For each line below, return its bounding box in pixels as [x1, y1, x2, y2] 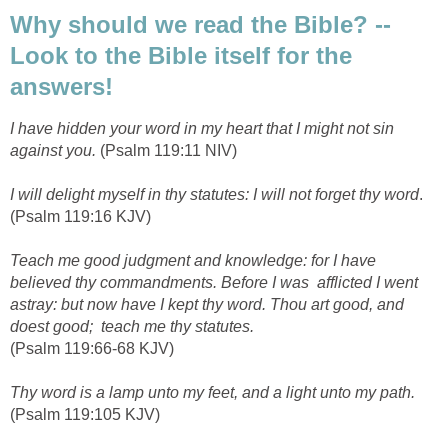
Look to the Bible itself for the [10, 41, 352, 69]
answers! [10, 72, 113, 100]
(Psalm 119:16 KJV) [10, 208, 151, 226]
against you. [10, 142, 96, 160]
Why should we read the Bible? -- [10, 10, 391, 38]
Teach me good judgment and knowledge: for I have [10, 252, 376, 270]
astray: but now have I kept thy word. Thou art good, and [10, 296, 404, 314]
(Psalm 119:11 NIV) [96, 142, 237, 160]
